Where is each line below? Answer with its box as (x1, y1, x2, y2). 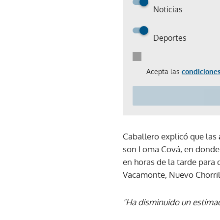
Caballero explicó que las (123, 131, 219, 141)
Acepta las (146, 67, 182, 76)
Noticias (153, 4, 182, 14)
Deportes (153, 33, 186, 43)
